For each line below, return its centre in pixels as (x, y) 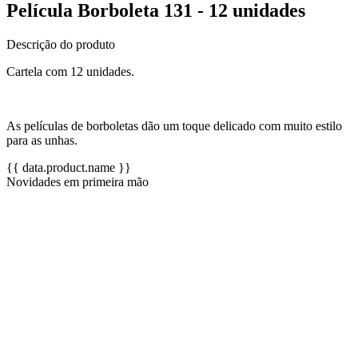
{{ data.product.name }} (69, 167)
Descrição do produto (61, 44)
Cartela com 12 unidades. (70, 71)
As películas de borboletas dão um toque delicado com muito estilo (174, 125)
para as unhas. (42, 140)
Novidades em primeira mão (78, 181)
